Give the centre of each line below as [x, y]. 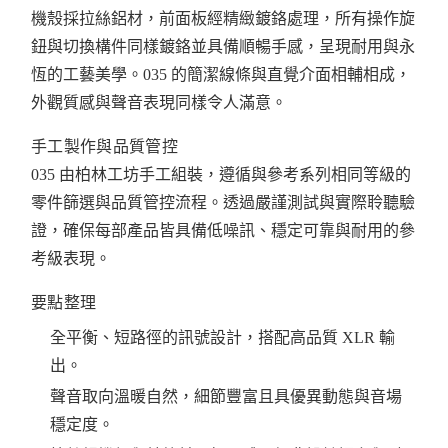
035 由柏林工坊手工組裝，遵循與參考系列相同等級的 [221, 175]
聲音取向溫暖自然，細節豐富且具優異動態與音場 [226, 396]
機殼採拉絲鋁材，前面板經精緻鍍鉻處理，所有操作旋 [223, 19]
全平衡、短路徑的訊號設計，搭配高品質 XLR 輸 [223, 337]
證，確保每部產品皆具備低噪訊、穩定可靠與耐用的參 [223, 231]
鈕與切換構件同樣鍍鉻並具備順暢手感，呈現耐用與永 [223, 47]
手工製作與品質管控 [104, 147]
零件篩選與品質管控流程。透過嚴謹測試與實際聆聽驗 [223, 203]
